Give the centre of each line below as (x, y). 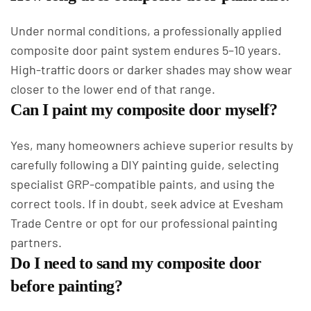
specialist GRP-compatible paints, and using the (143, 184)
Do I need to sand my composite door (136, 263)
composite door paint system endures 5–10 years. (146, 50)
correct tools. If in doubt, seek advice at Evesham (147, 203)
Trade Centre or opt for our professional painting (144, 223)
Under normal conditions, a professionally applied (146, 31)
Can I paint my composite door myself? (144, 110)
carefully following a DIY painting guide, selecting (145, 165)
